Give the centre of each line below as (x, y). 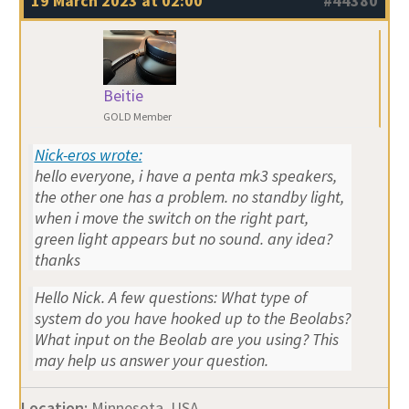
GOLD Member (137, 116)
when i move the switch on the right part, (171, 217)
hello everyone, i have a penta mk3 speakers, (185, 175)
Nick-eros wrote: (88, 154)
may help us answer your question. (151, 360)
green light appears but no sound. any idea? (183, 238)
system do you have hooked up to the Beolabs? (192, 318)
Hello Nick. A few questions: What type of (170, 297)
